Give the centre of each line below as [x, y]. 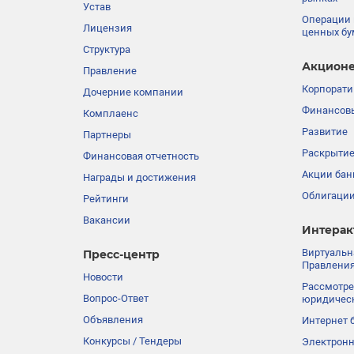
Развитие [324, 131]
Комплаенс [111, 113]
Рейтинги [106, 198]
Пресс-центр [121, 255]
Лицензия [107, 28]
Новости [103, 277]
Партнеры [107, 134]
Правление [110, 70]
